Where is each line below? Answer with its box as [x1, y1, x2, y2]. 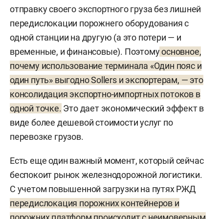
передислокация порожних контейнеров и [10, 197, 179, 208]
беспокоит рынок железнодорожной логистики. [10, 169, 202, 180]
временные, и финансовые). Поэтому [10, 46, 160, 57]
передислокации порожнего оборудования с [10, 18, 189, 28]
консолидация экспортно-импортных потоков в [10, 88, 200, 99]
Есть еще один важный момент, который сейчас [10, 155, 204, 166]
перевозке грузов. [10, 131, 84, 142]
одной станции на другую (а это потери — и [10, 32, 181, 43]
